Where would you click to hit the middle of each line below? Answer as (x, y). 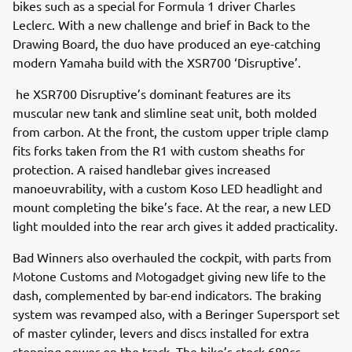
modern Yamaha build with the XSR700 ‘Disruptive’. (157, 62)
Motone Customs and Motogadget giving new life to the (169, 276)
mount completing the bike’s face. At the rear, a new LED (172, 207)
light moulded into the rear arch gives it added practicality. (175, 225)
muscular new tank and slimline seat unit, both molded (165, 112)
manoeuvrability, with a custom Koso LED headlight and (167, 188)
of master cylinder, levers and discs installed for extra (161, 332)
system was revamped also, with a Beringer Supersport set (176, 313)
